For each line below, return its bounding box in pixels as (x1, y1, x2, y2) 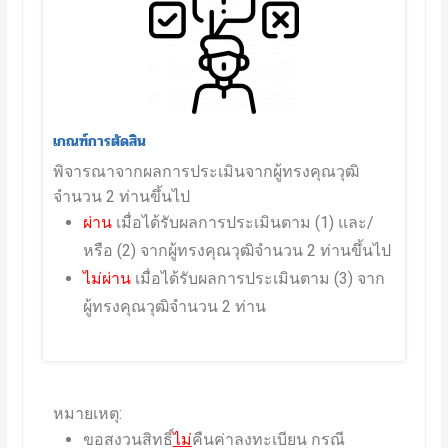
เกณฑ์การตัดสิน (52, 128, 146, 153)
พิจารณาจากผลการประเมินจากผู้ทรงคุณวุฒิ (52, 161, 359, 181)
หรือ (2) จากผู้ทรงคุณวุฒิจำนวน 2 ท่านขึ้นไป (82, 240, 391, 260)
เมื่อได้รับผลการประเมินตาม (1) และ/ (111, 212, 374, 232)
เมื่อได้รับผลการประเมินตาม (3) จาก (130, 268, 385, 288)
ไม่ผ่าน (82, 268, 131, 288)
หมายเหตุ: (52, 403, 122, 423)
